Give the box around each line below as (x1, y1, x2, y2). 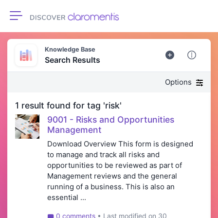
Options (165, 77, 194, 87)
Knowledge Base (44, 46, 95, 54)
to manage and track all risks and (47, 150, 160, 160)
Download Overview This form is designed (47, 139, 193, 149)
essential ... (47, 193, 86, 202)
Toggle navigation (15, 17, 81, 26)
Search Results (44, 55, 100, 65)
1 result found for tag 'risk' (15, 100, 122, 111)
